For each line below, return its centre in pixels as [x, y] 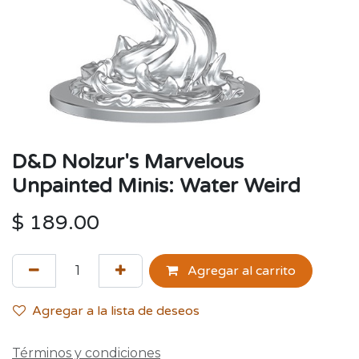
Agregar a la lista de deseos [116, 311]
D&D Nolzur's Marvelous [128, 162]
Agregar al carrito [240, 271]
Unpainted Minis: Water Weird [156, 186]
